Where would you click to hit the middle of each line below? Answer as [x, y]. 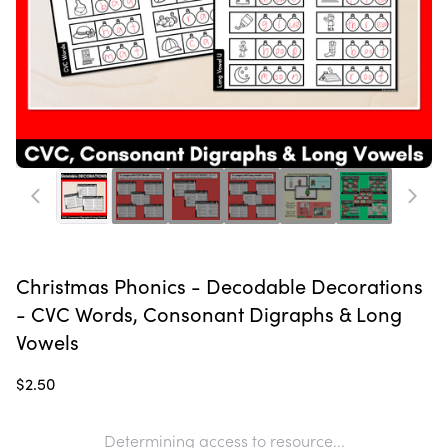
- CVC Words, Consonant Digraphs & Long [209, 313]
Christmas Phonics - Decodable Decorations [219, 285]
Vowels [47, 341]
